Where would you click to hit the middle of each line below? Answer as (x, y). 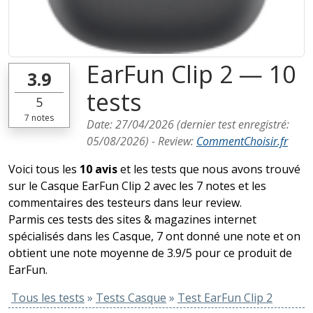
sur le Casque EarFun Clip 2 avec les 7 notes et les (137, 186)
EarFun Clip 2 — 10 (191, 74)
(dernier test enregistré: (232, 124)
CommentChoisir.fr (242, 141)
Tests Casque (131, 298)
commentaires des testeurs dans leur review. (125, 203)
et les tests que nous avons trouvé (209, 169)
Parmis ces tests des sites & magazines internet (132, 219)
